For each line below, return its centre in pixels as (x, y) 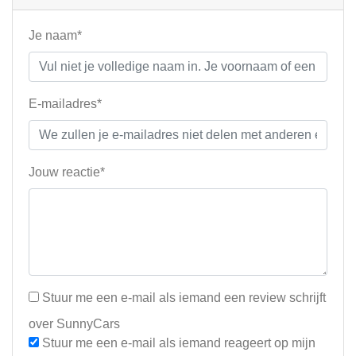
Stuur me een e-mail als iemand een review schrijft (182, 298)
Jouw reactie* (67, 172)
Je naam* (55, 35)
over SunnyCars (74, 324)
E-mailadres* (65, 104)
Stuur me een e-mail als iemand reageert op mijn (177, 343)
